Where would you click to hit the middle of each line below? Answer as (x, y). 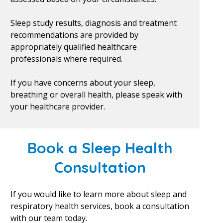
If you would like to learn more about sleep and (98, 194)
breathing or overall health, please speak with (96, 95)
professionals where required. (66, 59)
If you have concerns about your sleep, (83, 83)
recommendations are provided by (74, 35)
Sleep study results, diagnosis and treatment (93, 23)
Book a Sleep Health (100, 148)
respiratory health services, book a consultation (100, 206)
